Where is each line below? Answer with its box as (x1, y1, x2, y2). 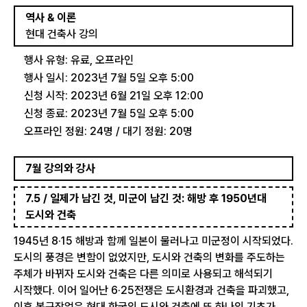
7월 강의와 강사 (25, 162, 95, 175)
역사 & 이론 (25, 11, 76, 24)
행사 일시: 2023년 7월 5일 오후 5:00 (24, 71, 194, 84)
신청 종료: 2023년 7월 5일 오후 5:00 (24, 107, 194, 120)
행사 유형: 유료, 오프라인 (24, 53, 134, 66)
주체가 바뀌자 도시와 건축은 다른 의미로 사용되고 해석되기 (14, 267, 273, 280)
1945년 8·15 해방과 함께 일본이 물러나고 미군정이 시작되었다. (14, 234, 293, 247)
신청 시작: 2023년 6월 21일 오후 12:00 (24, 89, 204, 102)
